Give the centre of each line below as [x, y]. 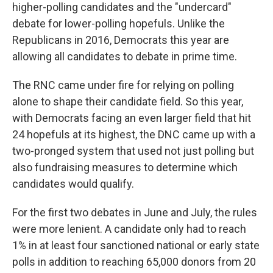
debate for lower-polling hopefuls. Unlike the [119, 24]
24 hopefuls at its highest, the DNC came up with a [134, 135]
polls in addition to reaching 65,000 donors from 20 [134, 262]
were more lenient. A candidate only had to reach [129, 229]
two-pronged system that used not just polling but [133, 151]
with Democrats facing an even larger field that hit [132, 118]
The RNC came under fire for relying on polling [123, 85]
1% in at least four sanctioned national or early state [136, 246]
